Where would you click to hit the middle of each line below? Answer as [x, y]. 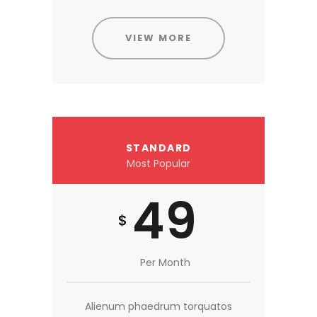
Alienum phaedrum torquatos [158, 306]
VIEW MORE [158, 38]
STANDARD [158, 148]
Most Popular [158, 164]
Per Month [165, 262]
